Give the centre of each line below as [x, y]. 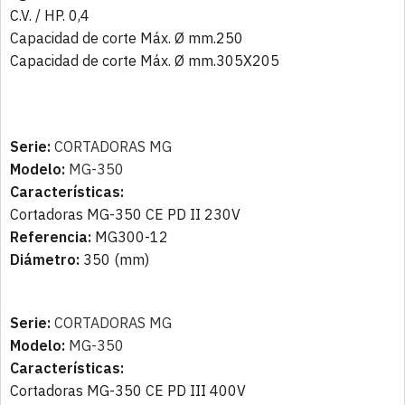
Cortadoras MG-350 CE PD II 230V [125, 215]
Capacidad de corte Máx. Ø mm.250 [127, 38]
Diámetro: [45, 260]
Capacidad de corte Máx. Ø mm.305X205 [145, 61]
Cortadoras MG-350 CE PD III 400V [128, 391]
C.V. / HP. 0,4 [50, 16]
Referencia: [51, 237]
